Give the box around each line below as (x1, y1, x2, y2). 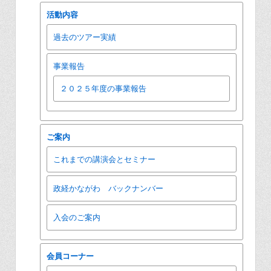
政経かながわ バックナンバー (53, 183, 163, 193)
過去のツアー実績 (53, 32, 116, 42)
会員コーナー (46, 251, 94, 261)
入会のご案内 (53, 212, 100, 222)
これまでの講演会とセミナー (53, 154, 155, 164)
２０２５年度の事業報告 (59, 83, 146, 93)
